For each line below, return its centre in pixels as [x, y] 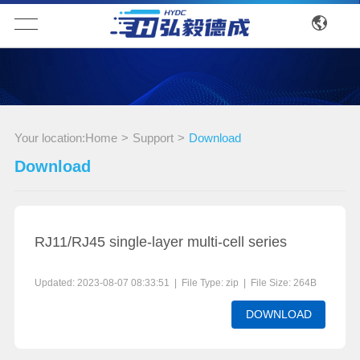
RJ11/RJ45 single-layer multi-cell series [160, 242]
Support [153, 138]
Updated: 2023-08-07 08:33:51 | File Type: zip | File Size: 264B [175, 283]
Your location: [49, 138]
